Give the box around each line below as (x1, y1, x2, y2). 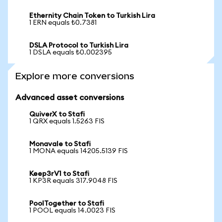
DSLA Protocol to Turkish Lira (29, 42, 128, 49)
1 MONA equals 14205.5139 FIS (29, 148, 128, 155)
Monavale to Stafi (29, 141, 91, 148)
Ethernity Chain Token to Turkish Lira (29, 12, 155, 19)
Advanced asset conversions (15, 94, 124, 102)
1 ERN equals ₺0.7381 (29, 19, 97, 26)
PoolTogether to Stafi (29, 200, 104, 207)
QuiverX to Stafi (29, 111, 85, 118)
